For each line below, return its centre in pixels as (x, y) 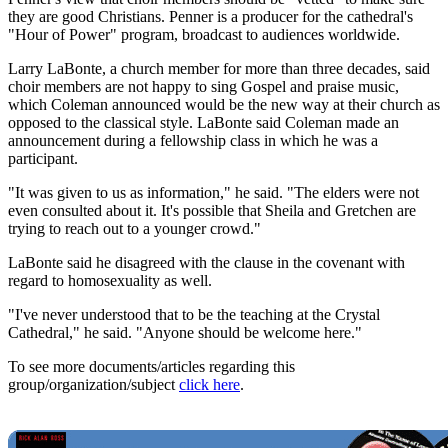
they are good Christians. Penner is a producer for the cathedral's (210, 17)
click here (209, 385)
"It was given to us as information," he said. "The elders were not (213, 193)
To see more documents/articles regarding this (151, 367)
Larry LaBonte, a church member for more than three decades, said (219, 69)
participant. (43, 159)
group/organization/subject (93, 385)
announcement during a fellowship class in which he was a (193, 141)
